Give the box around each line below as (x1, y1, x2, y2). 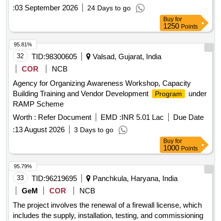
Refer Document (36, 113, 91, 122)
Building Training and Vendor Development (13, 89, 150, 98)
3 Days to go (74, 126, 113, 134)
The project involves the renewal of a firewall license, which (13, 201, 202, 210)
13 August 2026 (15, 125, 65, 134)
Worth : (13, 113, 36, 122)
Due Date (173, 113, 204, 122)
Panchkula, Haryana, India (91, 174, 178, 183)
